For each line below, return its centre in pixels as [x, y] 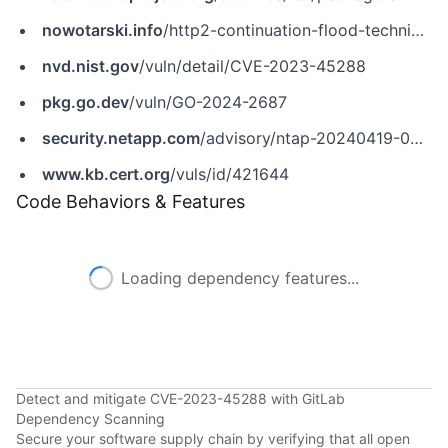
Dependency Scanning [90, 418]
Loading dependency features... [240, 278]
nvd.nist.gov [90, 66]
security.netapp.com [121, 138]
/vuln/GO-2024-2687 [208, 102]
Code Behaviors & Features [130, 201]
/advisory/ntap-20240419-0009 [305, 138]
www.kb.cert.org [106, 174]
